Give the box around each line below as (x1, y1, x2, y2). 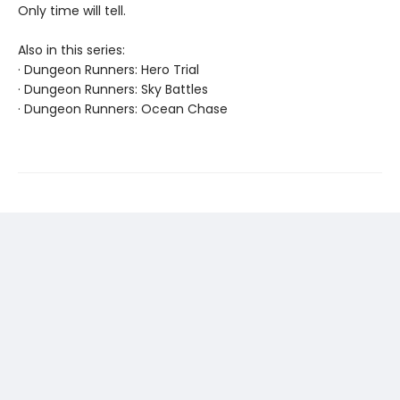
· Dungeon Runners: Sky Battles (18, 80, 208, 99)
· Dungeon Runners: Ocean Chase (18, 100, 228, 119)
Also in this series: (18, 41, 125, 60)
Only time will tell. (18, 2, 126, 21)
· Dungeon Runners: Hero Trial (18, 61, 199, 79)
